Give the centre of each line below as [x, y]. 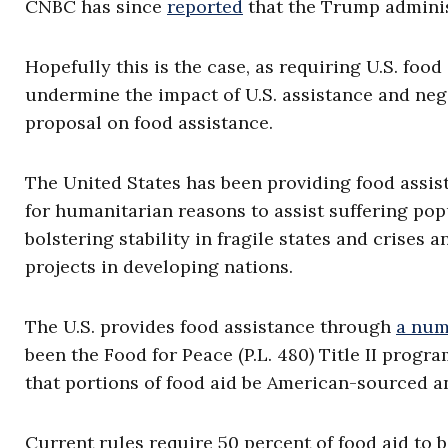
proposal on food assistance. [149, 122]
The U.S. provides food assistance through [210, 326]
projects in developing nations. [159, 266]
